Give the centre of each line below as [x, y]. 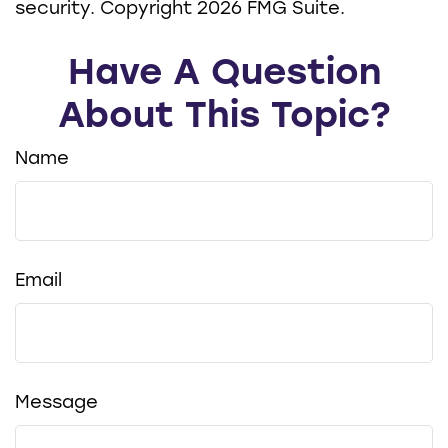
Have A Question [224, 74]
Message [56, 403]
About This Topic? [224, 117]
